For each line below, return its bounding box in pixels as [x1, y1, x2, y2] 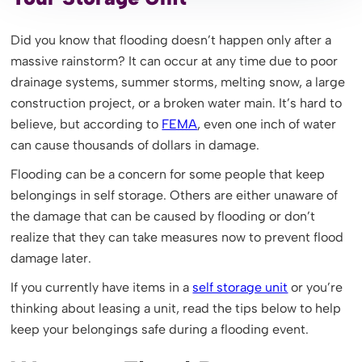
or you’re [288, 280, 343, 295]
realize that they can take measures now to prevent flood [11, 229, 344, 245]
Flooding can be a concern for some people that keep [11, 166, 326, 182]
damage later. [11, 250, 92, 266]
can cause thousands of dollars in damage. [11, 137, 260, 153]
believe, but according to [11, 116, 162, 132]
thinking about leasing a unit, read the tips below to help [11, 301, 342, 316]
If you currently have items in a [11, 280, 193, 295]
